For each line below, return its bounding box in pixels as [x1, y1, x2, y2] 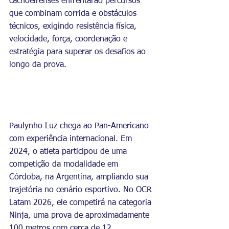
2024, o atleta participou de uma [9, 147, 129, 156]
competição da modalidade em [9, 160, 121, 169]
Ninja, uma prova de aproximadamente [9, 211, 152, 220]
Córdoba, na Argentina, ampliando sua [9, 173, 151, 181]
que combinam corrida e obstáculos [9, 10, 139, 18]
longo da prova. [9, 61, 66, 69]
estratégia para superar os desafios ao [9, 48, 148, 56]
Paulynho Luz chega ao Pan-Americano [9, 122, 151, 130]
